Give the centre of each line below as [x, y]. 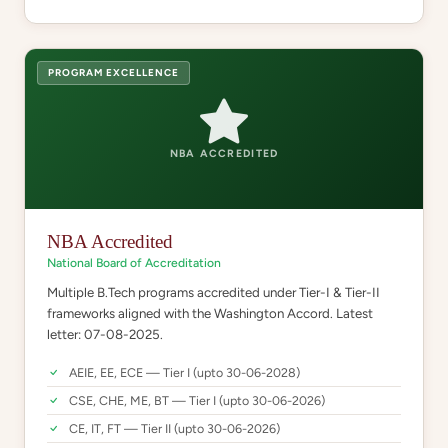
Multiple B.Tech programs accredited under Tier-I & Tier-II [213, 292]
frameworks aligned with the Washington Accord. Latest [210, 313]
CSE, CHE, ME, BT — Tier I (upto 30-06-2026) [197, 400]
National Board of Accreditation [134, 262]
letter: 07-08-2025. [105, 334]
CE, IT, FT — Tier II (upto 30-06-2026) [174, 428]
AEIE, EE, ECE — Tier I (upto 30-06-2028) [184, 372]
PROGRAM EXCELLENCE [113, 72]
